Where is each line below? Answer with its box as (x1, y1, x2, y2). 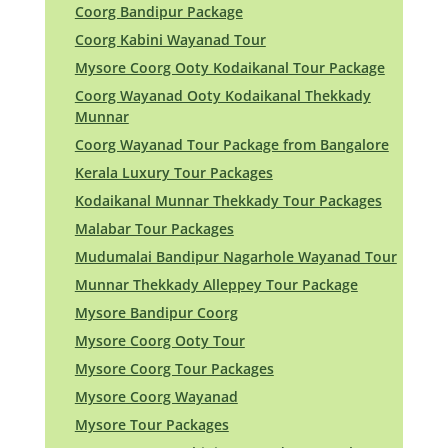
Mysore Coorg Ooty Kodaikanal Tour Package (74, 58, 385, 78)
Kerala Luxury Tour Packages (74, 163, 273, 183)
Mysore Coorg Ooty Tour (74, 331, 245, 351)
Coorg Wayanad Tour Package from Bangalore (74, 135, 389, 155)
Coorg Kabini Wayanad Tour (74, 30, 266, 50)
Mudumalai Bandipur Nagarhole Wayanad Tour (74, 247, 397, 267)
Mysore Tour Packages (74, 415, 229, 435)
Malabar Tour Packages (74, 219, 234, 239)
